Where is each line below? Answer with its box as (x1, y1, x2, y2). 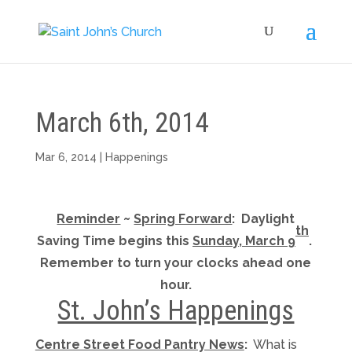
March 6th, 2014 (35, 107, 208, 139)
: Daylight (232, 211, 295, 226)
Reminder (57, 211, 121, 226)
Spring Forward (134, 211, 233, 226)
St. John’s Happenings (57, 295, 295, 327)
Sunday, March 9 (192, 233, 295, 248)
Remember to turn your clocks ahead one (40, 255, 312, 270)
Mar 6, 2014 (35, 151, 97, 163)
